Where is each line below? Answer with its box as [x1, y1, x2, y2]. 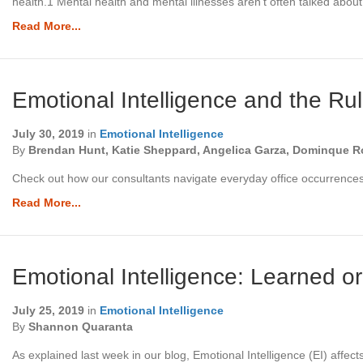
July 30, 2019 [12, 126, 85, 140]
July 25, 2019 [12, 303, 85, 317]
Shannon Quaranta [28, 319, 134, 333]
